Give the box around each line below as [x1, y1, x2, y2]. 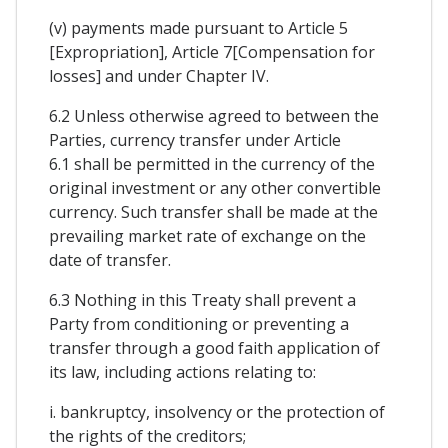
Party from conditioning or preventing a [49, 312, 349, 335]
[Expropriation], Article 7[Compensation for [49, 40, 375, 63]
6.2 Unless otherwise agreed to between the [49, 104, 379, 127]
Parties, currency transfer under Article [49, 128, 341, 151]
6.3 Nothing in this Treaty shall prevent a [49, 288, 356, 311]
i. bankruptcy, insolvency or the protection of [49, 400, 385, 423]
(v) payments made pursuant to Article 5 [49, 16, 348, 39]
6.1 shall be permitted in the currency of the [49, 152, 375, 175]
